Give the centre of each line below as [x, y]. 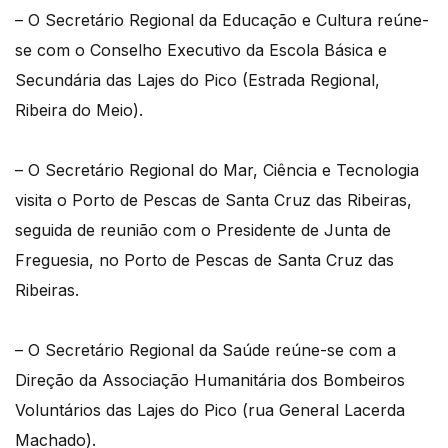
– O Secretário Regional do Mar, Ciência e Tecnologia [217, 169]
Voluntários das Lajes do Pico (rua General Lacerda [210, 409]
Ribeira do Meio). [79, 109]
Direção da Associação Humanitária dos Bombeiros [210, 379]
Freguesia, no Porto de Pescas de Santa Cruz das [204, 259]
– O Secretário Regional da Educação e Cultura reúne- [222, 19]
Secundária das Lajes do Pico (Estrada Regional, [197, 79]
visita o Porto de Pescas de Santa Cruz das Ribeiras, [213, 199]
